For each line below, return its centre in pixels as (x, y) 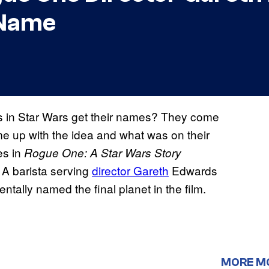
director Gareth (130, 171)
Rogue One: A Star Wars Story (103, 153)
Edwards (193, 171)
